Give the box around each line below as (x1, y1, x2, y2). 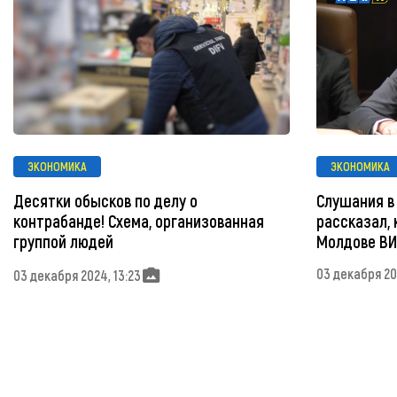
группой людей (13, 230, 113, 252)
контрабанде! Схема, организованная (13, 210, 264, 231)
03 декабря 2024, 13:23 (13, 267, 141, 284)
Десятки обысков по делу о (13, 190, 198, 211)
